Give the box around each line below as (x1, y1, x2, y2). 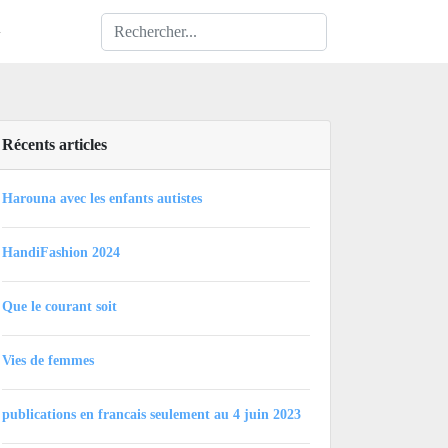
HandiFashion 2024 (2, 244, 120, 260)
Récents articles (2, 136, 107, 153)
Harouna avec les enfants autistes (2, 190, 202, 206)
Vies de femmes (2, 352, 94, 368)
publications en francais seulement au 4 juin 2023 (2, 406, 301, 422)
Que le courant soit (2, 298, 117, 314)
